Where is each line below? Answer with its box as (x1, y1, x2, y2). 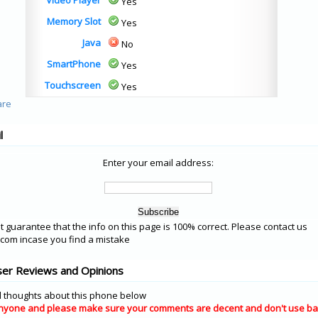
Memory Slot (47, 15, 101, 28)
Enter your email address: (103, 156, 214, 169)
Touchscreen (45, 79, 101, 92)
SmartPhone (47, 57, 101, 70)
